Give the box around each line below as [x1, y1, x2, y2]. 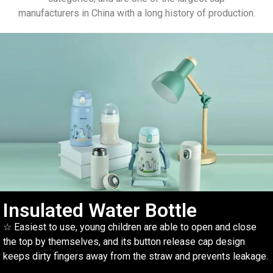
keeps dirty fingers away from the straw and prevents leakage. [3, 250, 268, 262]
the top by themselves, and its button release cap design [3, 235, 245, 247]
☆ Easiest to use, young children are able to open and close [3, 221, 257, 233]
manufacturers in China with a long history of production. [18, 7, 255, 19]
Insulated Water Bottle [3, 198, 197, 222]
